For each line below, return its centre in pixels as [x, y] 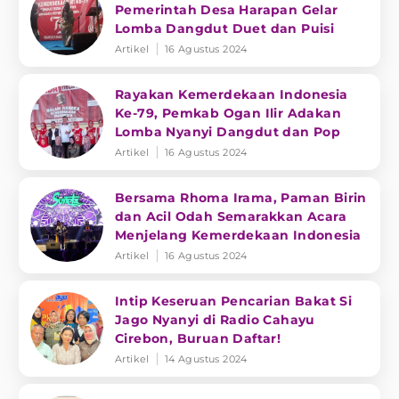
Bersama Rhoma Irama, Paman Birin [241, 198]
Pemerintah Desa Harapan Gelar [227, 10]
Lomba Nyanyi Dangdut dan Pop [228, 132]
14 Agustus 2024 [206, 359]
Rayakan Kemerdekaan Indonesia [232, 94]
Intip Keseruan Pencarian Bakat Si [234, 301]
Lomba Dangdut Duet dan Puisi [225, 28]
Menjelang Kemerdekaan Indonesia [238, 235]
